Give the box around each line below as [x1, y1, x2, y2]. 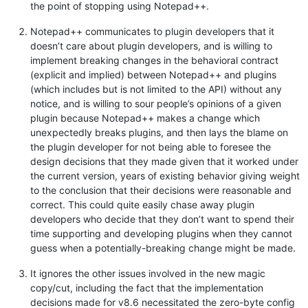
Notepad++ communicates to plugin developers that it [30, 25, 274, 38]
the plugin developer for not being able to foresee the [30, 141, 271, 153]
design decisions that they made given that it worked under [30, 155, 298, 168]
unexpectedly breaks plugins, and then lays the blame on [30, 126, 288, 139]
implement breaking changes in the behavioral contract [30, 54, 278, 67]
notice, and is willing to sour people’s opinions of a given [30, 98, 281, 110]
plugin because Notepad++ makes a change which [30, 112, 260, 124]
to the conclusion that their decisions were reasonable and [30, 184, 291, 197]
